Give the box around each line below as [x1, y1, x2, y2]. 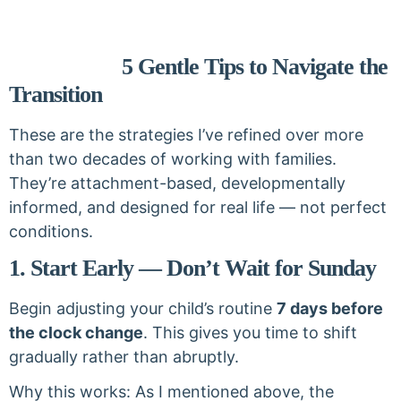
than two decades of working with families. [9, 149, 337, 168]
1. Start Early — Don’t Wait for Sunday [9, 255, 376, 281]
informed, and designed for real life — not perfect [9, 198, 387, 217]
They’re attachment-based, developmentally [9, 174, 346, 192]
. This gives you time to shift [143, 323, 357, 342]
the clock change [9, 323, 143, 342]
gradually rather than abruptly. [9, 347, 239, 366]
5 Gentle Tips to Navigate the [9, 54, 388, 80]
